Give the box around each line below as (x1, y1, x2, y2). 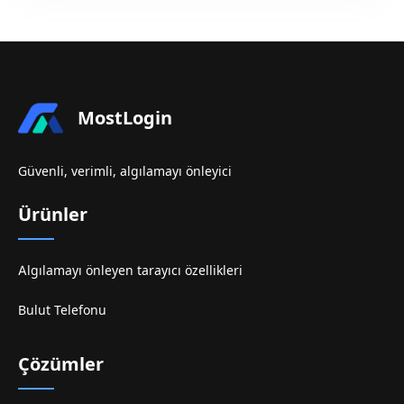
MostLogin (78, 106, 172, 129)
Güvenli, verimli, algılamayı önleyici (18, 162, 232, 179)
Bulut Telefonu (18, 301, 106, 317)
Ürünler (18, 203, 87, 225)
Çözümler (18, 353, 104, 375)
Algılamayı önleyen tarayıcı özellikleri (18, 262, 243, 278)
